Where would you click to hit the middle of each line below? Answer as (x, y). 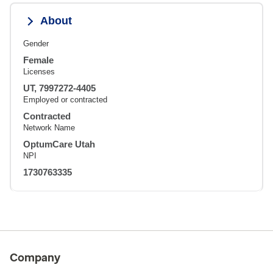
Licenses (39, 71)
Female (38, 60)
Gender (36, 43)
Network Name (49, 127)
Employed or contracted (65, 99)
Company (35, 257)
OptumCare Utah (59, 144)
